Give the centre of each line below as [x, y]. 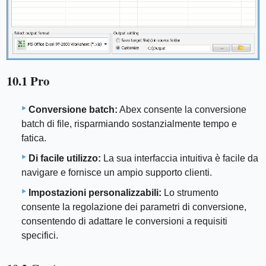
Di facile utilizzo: [65, 158]
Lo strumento [190, 192]
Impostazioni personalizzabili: [95, 192]
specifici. [40, 235]
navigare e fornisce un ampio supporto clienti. [117, 172]
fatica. [34, 138]
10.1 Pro [28, 81]
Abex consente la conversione [182, 109]
